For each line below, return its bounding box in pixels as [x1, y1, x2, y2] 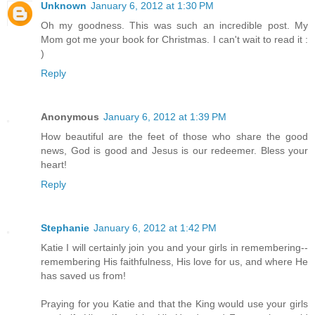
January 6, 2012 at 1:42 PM [94, 221, 217, 233]
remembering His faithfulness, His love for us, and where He [41, 255, 308, 267]
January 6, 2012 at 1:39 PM [103, 110, 226, 122]
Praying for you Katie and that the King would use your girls [41, 297, 308, 309]
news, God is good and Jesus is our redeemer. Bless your [41, 144, 308, 156]
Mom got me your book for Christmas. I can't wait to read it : [41, 33, 308, 45]
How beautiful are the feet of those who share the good [41, 130, 308, 142]
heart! [41, 158, 67, 170]
